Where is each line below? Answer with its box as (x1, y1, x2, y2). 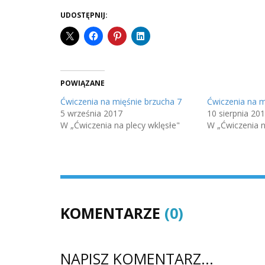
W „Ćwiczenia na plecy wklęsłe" (60, 119, 180, 131)
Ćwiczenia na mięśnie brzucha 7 (60, 95, 182, 107)
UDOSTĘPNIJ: (60, 9, 108, 20)
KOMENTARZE (60, 202, 164, 223)
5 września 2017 (60, 107, 122, 119)
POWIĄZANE (60, 77, 105, 88)
